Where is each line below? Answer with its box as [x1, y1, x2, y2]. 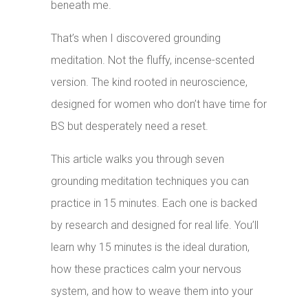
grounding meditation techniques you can [51, 175, 250, 188]
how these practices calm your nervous [51, 263, 242, 276]
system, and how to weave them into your [51, 285, 254, 298]
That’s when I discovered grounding [51, 32, 221, 45]
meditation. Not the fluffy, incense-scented [51, 54, 255, 67]
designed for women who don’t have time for [51, 98, 267, 111]
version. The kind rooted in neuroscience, [51, 76, 248, 89]
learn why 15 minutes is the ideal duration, [51, 241, 250, 254]
